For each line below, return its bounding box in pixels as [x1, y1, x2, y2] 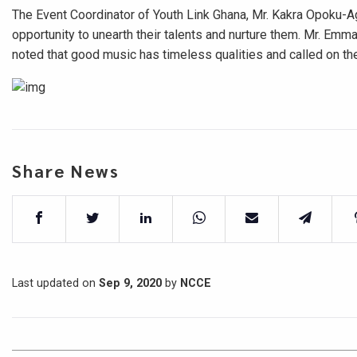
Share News [12, 159, 120, 182]
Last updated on [12, 276, 99, 290]
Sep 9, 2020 [99, 276, 162, 290]
